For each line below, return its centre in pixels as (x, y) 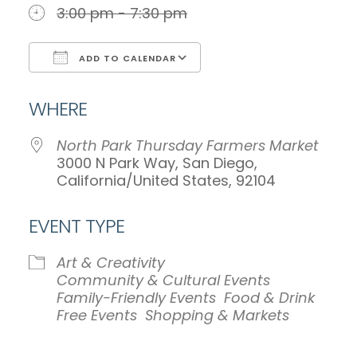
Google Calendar (278, 90)
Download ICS (106, 90)
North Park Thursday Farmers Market (188, 145)
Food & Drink (269, 298)
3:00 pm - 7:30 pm (122, 13)
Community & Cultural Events (163, 280)
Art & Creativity (111, 263)
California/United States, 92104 (166, 180)
